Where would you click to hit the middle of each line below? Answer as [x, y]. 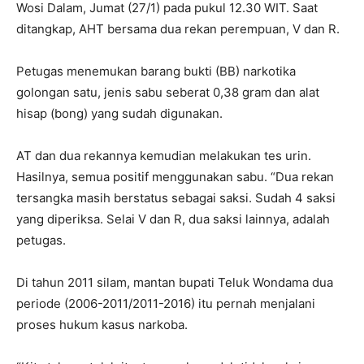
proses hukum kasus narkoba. [102, 325]
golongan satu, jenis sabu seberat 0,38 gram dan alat [168, 92]
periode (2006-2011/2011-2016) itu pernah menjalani [166, 303]
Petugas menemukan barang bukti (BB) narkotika [156, 71]
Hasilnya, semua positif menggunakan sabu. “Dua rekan [175, 177]
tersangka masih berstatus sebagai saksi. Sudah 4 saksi [176, 198]
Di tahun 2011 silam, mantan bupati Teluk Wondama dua [175, 282]
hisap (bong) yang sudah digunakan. [119, 113]
